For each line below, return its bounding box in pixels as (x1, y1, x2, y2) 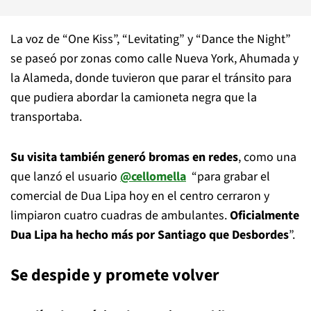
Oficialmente (230, 207, 299, 224)
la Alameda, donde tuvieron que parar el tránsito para (10, 69, 292, 87)
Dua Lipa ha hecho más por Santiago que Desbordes (10, 226, 289, 244)
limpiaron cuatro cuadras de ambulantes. (10, 207, 230, 224)
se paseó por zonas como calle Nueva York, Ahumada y (10, 50, 299, 67)
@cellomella (120, 168, 186, 185)
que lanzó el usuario (10, 168, 120, 185)
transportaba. (10, 108, 82, 126)
